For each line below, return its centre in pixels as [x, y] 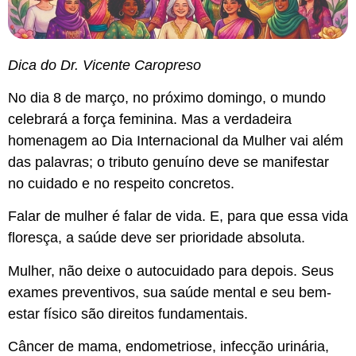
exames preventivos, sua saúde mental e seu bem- [170, 292]
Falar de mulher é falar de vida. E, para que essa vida [178, 217]
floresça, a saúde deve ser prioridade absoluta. [157, 238]
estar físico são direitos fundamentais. [128, 313]
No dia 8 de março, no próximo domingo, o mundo [167, 98]
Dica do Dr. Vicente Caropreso [104, 65]
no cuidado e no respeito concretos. [121, 184]
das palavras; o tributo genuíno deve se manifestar [168, 163]
